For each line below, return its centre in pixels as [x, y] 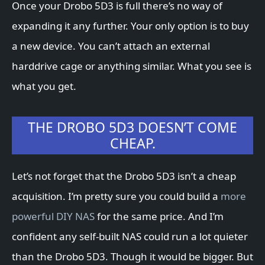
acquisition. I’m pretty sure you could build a [116, 196]
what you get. [44, 86]
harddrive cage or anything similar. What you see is [132, 66]
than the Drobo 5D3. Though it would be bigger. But [132, 257]
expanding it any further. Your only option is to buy [130, 26]
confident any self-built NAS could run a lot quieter [130, 237]
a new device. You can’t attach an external [111, 46]
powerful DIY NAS [53, 216]
